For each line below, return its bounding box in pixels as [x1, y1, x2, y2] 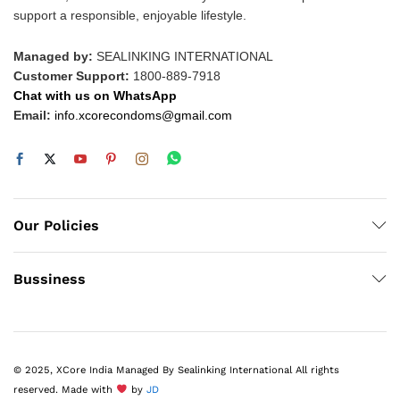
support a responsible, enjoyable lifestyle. [13, 8, 246, 22]
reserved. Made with [13, 383, 116, 396]
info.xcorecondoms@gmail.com [54, 107, 232, 122]
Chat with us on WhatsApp [13, 87, 177, 103]
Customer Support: [13, 68, 129, 83]
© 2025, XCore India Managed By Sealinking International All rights [13, 363, 339, 376]
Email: [13, 107, 51, 122]
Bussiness [13, 270, 86, 287]
